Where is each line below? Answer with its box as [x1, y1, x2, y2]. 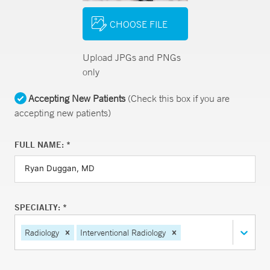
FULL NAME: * [14, 139, 71, 150]
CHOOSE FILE [109, 17, 168, 30]
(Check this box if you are [125, 92, 230, 104]
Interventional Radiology [80, 227, 166, 238]
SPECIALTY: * [14, 202, 67, 213]
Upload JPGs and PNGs [82, 51, 181, 63]
